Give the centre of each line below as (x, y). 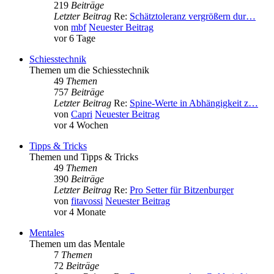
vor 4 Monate (80, 212)
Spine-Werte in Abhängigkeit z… (194, 103)
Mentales (47, 233)
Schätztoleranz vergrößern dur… (193, 17)
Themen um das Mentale (77, 244)
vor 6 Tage (75, 39)
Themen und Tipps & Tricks (84, 157)
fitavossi (87, 201)
